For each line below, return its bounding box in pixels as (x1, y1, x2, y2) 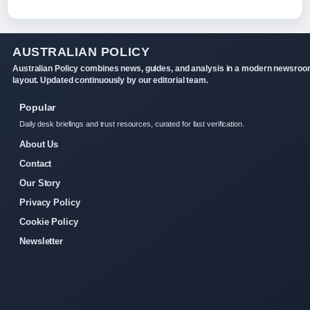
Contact (19, 158, 52, 169)
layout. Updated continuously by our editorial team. (12, 75, 208, 85)
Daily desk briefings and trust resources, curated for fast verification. (19, 119, 244, 128)
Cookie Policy (19, 216, 78, 227)
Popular (19, 101, 56, 113)
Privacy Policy (19, 197, 80, 208)
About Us (19, 138, 59, 149)
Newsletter (19, 235, 63, 246)
